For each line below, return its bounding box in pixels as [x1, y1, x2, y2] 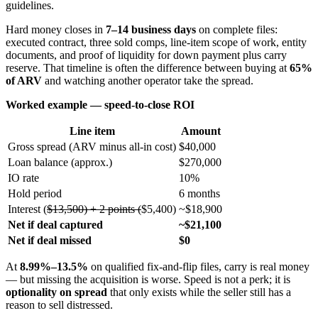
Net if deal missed [8, 234, 92, 246]
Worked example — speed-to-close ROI [6, 98, 194, 111]
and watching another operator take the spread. [42, 74, 253, 87]
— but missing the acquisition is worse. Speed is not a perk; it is [6, 273, 290, 285]
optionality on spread [6, 285, 107, 298]
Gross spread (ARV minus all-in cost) [8, 140, 176, 153]
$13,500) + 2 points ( [47, 202, 141, 215]
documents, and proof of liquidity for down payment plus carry [6, 48, 287, 61]
